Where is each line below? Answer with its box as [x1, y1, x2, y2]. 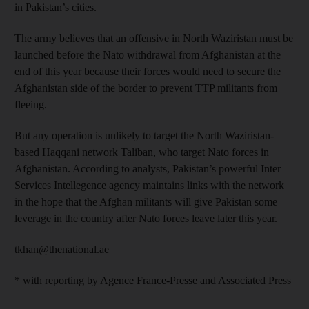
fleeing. [14, 98, 47, 110]
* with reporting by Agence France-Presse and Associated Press [14, 274, 291, 286]
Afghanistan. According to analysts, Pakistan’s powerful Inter [14, 162, 281, 175]
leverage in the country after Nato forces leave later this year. [14, 212, 277, 224]
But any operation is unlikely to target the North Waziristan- [14, 129, 274, 141]
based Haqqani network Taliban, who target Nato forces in [14, 146, 269, 158]
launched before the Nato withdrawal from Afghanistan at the [14, 48, 281, 61]
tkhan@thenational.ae [14, 243, 109, 255]
